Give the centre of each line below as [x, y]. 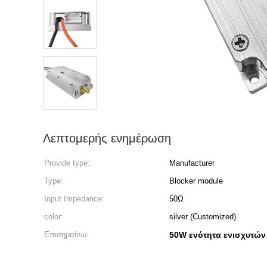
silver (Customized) [203, 217]
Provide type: [67, 163]
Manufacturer [192, 163]
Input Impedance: [74, 199]
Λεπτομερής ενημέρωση [107, 138]
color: [54, 217]
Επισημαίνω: [66, 235]
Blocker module [196, 181]
